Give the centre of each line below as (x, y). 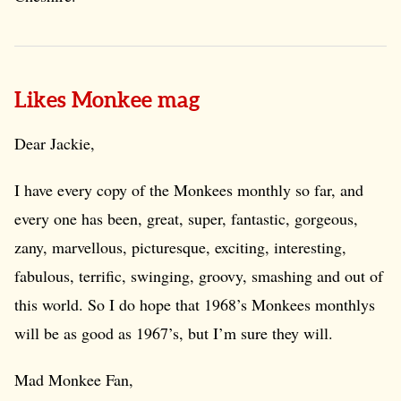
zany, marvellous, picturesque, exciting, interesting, (180, 247)
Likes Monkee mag (110, 102)
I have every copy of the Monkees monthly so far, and (189, 190)
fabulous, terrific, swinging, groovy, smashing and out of (199, 276)
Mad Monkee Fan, (74, 380)
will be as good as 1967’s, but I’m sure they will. (174, 333)
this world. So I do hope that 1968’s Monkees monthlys (195, 304)
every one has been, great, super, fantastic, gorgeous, (186, 218)
